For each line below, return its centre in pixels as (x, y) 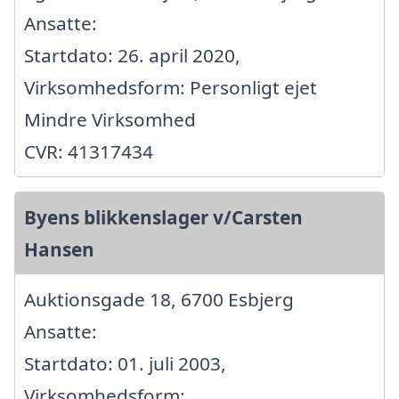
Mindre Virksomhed (110, 120)
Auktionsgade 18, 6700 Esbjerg (159, 300)
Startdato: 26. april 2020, (132, 56)
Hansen (59, 250)
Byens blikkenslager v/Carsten (163, 218)
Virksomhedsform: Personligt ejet (171, 88)
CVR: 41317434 (89, 152)
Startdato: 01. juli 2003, (125, 364)
